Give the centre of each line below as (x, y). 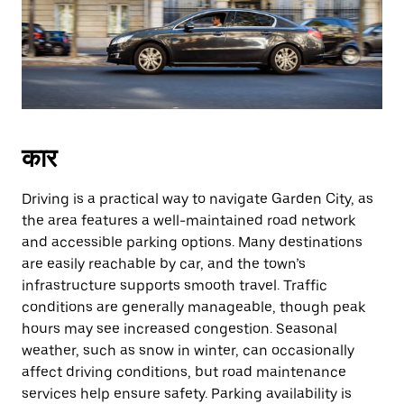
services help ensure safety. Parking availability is (187, 394)
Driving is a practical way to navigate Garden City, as (197, 199)
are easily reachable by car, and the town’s (164, 264)
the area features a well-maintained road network (188, 220)
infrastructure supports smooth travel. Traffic (174, 285)
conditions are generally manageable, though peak (193, 307)
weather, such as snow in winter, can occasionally (188, 350)
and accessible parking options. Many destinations (192, 242)
